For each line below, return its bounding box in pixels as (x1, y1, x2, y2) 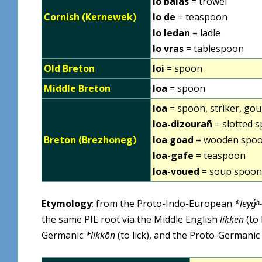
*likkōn (85, 228, 115, 242)
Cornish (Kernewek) (44, 10, 136, 23)
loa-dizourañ (153, 117, 212, 130)
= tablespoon (184, 42, 244, 55)
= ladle (190, 26, 220, 39)
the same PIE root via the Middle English (42, 212, 220, 226)
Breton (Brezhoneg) (44, 133, 136, 146)
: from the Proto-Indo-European (92, 196, 235, 210)
